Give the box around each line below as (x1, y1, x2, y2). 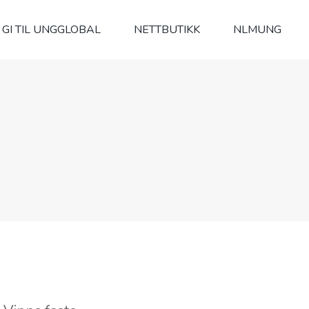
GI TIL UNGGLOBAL (2, 22, 101, 37)
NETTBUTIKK (134, 22, 200, 37)
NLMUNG (233, 22, 281, 37)
